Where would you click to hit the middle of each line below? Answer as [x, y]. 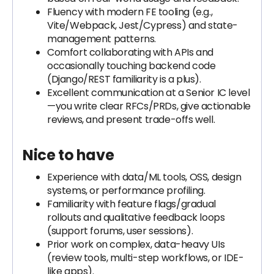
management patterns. [102, 39]
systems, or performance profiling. [126, 191]
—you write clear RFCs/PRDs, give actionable [149, 106]
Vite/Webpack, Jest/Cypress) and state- [143, 25]
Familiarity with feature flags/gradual [131, 204]
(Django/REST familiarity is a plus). [124, 79]
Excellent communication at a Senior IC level [149, 93]
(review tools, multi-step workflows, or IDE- [146, 258]
